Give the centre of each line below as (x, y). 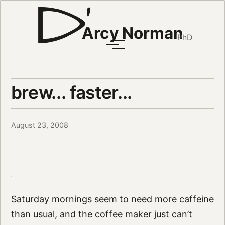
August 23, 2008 (39, 125)
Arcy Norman (132, 33)
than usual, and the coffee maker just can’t (101, 214)
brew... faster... (71, 92)
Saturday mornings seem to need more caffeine (112, 199)
